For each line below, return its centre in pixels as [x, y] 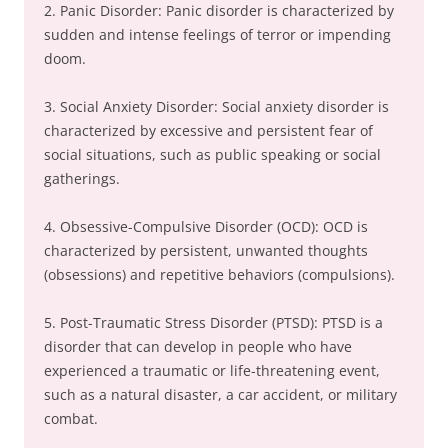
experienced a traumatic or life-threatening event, [212, 370]
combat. [71, 418]
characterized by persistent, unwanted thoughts [206, 250]
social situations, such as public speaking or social [212, 154]
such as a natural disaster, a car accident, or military [220, 394]
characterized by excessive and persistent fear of [208, 130]
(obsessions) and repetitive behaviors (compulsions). [219, 274]
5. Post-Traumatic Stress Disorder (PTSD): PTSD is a [213, 322]
